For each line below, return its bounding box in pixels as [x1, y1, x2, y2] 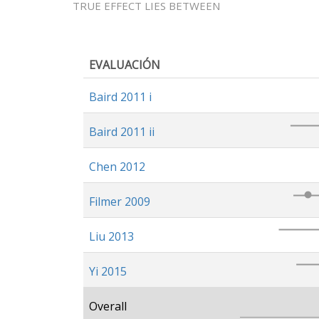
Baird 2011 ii [89, 124, 155, 140]
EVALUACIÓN [89, 57, 160, 73]
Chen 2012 [89, 159, 145, 174]
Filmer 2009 [89, 194, 150, 209]
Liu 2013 [89, 229, 134, 244]
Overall [89, 298, 127, 314]
